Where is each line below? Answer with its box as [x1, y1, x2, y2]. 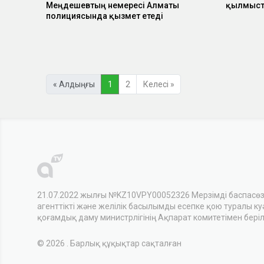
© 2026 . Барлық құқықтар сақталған [37, 238, 181, 248]
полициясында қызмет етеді [46, 11, 163, 21]
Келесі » [143, 79, 174, 89]
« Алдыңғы [52, 79, 95, 89]
